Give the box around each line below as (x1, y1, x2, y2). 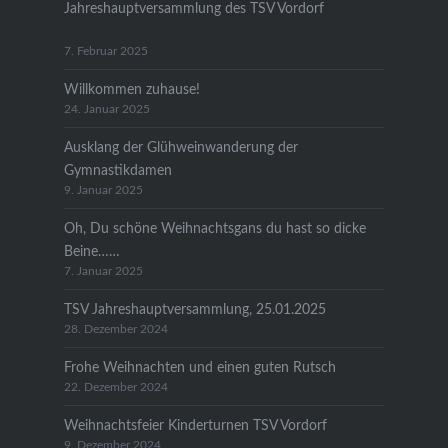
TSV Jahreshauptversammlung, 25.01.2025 (63, 301, 326, 317)
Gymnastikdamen (63, 162, 172, 178)
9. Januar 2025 (63, 184, 143, 196)
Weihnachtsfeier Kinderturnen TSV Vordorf (63, 417, 327, 433)
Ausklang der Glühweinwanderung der (63, 139, 298, 155)
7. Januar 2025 (63, 265, 143, 277)
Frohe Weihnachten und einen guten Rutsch (63, 359, 336, 375)
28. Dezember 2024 (63, 323, 168, 335)
